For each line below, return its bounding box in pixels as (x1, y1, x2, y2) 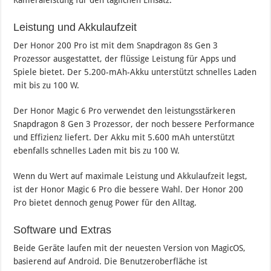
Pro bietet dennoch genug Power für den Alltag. (13, 198, 197, 208)
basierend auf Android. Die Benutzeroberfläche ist (13, 256, 208, 267)
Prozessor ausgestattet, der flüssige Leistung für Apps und (13, 54, 237, 64)
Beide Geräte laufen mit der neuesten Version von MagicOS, (13, 243, 246, 253)
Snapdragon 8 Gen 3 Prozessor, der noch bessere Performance (13, 119, 255, 129)
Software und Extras (13, 224, 112, 237)
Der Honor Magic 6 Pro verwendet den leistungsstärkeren (13, 106, 236, 116)
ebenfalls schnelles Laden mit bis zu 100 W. (13, 146, 180, 156)
